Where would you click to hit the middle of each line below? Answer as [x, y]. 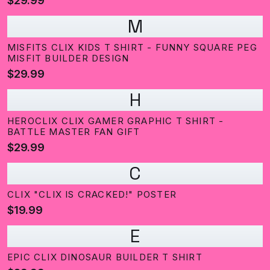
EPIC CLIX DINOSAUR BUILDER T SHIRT [105, 257]
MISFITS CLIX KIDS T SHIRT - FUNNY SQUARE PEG [132, 47]
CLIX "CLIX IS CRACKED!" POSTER [92, 194]
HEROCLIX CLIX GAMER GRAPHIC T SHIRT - [116, 121]
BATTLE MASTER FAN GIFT [74, 132]
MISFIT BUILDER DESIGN [68, 58]
